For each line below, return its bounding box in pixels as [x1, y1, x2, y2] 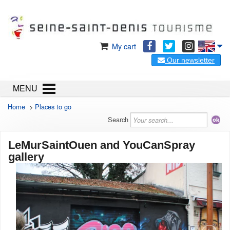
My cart [110, 41, 136, 51]
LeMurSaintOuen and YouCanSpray [8, 139, 195, 151]
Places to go [35, 102, 71, 111]
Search [108, 114, 128, 124]
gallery [8, 150, 44, 163]
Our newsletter [165, 56, 215, 64]
